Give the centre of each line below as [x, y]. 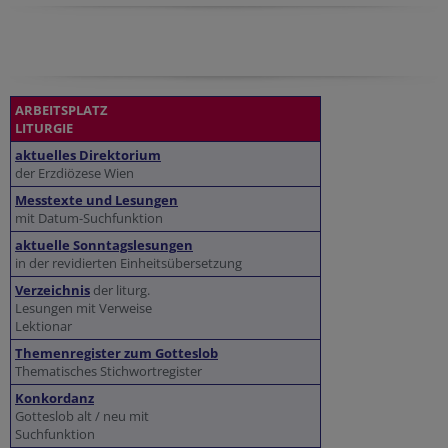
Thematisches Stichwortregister [108, 371]
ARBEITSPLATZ [61, 110]
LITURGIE [44, 128]
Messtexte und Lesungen [96, 200]
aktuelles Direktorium [88, 155]
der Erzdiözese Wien [74, 173]
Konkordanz [54, 398]
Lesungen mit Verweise [83, 308]
